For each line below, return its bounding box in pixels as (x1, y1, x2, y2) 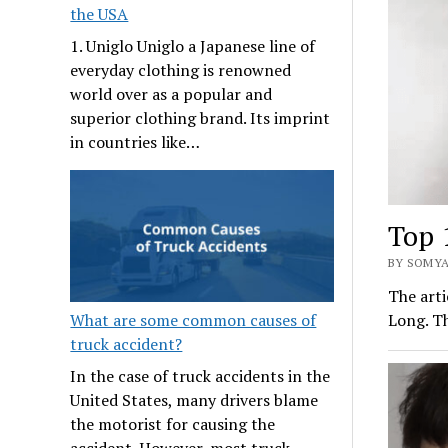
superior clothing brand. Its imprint (70, 107, 331, 130)
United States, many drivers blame (70, 388, 319, 411)
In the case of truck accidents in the (70, 364, 331, 387)
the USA (70, 3, 129, 26)
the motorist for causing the (70, 412, 276, 435)
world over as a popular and (70, 83, 273, 106)
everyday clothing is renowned (70, 59, 292, 82)
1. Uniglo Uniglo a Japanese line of (70, 35, 316, 58)
